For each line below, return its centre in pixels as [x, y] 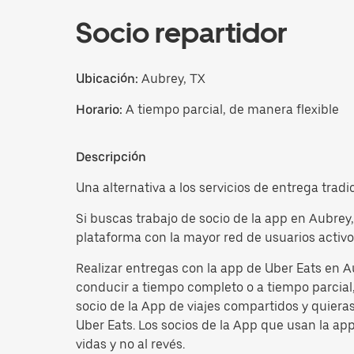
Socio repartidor [182, 32]
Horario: [101, 109]
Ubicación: [107, 78]
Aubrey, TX [172, 78]
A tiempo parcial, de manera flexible [232, 109]
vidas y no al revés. [130, 344]
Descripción [111, 156]
